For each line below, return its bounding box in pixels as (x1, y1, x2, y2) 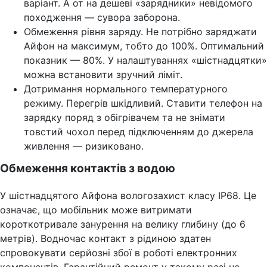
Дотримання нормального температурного (24, 82, 228, 95)
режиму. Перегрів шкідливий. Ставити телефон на (24, 97, 262, 109)
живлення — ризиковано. (24, 139, 144, 152)
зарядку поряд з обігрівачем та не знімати (24, 111, 225, 123)
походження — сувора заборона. (24, 11, 180, 23)
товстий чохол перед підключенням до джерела (24, 125, 253, 138)
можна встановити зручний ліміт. (24, 68, 185, 80)
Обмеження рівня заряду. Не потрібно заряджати (24, 25, 257, 38)
